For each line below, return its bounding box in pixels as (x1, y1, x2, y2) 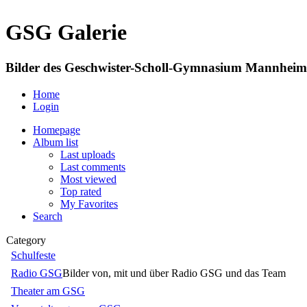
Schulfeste (11, 249, 56, 261)
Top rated (60, 185, 101, 197)
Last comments (60, 160, 125, 173)
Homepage (33, 123, 80, 136)
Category (6, 234, 46, 246)
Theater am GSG (11, 284, 85, 297)
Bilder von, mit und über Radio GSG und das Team (62, 267, 286, 279)
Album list (33, 136, 78, 148)
